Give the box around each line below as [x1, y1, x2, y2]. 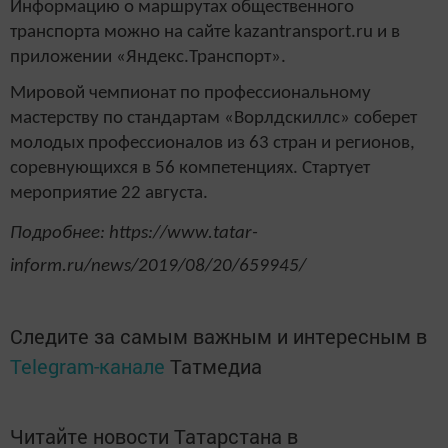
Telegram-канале [10, 353, 165, 380]
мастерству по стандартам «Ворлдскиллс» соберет [10, 108, 417, 128]
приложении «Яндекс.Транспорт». [10, 48, 286, 68]
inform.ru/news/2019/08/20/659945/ [10, 257, 306, 277]
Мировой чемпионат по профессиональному [10, 83, 371, 103]
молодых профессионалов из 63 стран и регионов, [10, 133, 415, 153]
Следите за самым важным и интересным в [10, 323, 427, 350]
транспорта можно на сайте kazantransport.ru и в [10, 23, 400, 43]
